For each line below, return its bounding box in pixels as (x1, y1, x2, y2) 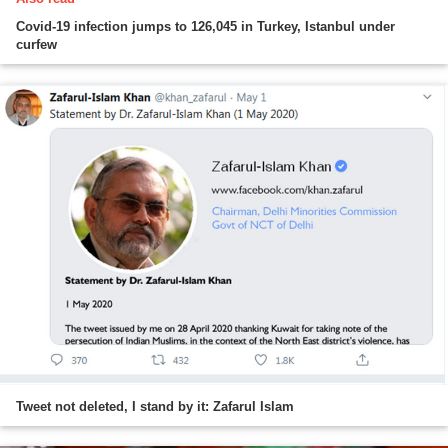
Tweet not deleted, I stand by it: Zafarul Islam (16, 399, 294, 415)
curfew (16, 37, 57, 53)
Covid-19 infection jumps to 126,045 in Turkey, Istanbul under (16, 19, 395, 35)
